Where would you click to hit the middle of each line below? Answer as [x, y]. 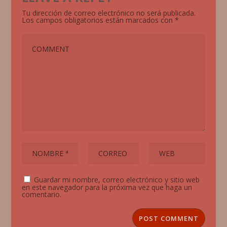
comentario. [41, 194]
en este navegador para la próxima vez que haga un [107, 187]
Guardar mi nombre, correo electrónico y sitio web [117, 179]
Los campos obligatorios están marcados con [98, 20]
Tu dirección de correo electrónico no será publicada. [108, 13]
